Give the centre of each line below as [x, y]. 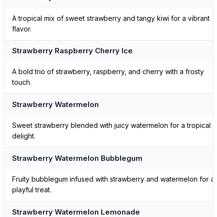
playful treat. [32, 190]
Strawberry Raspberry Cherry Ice [72, 51]
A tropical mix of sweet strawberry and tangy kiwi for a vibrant [111, 18]
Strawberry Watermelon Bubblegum [77, 158]
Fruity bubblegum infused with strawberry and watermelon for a [113, 179]
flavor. [22, 29]
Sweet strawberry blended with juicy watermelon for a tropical [111, 125]
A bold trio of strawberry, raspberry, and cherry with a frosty [108, 72]
